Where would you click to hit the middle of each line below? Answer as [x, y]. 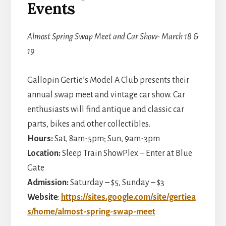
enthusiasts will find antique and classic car [105, 109]
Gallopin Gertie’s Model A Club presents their [108, 80]
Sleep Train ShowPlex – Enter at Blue [126, 153]
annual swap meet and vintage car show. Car [106, 95]
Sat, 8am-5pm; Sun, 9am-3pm [107, 138]
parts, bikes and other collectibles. [89, 124]
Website [42, 197]
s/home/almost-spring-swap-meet [91, 212]
